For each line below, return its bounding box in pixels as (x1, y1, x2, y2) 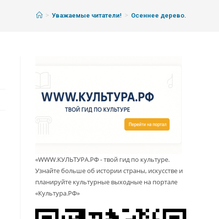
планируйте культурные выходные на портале (35, 177, 178, 187)
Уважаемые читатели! (51, 12, 122, 20)
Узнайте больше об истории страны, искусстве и (35, 166, 183, 175)
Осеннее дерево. (131, 12, 186, 20)
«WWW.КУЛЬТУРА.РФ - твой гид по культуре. (35, 155, 170, 164)
